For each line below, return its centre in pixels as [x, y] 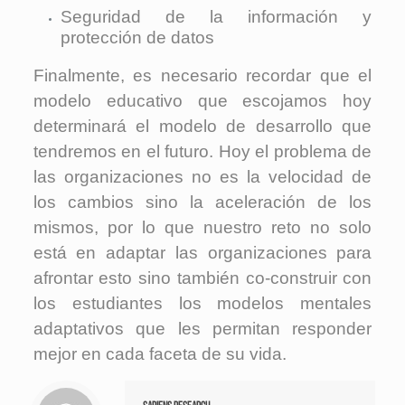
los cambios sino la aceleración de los [202, 202]
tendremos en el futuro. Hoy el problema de [202, 151]
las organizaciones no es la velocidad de [202, 176]
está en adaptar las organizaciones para [202, 252]
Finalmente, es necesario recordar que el [202, 75]
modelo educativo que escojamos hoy [202, 100]
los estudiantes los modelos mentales [202, 303]
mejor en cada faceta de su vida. [160, 353]
